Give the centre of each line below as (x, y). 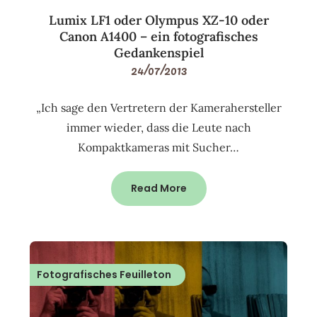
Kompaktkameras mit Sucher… (158, 148)
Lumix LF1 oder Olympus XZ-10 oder (158, 21)
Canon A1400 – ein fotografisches (158, 37)
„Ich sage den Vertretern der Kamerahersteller (158, 108)
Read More (158, 189)
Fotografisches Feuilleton (104, 275)
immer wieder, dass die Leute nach (158, 128)
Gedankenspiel (158, 53)
